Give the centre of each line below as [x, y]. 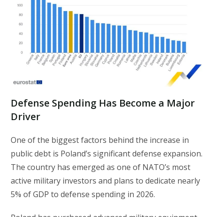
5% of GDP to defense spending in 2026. [83, 194]
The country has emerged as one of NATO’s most [101, 167]
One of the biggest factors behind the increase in [100, 140]
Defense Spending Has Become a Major [103, 103]
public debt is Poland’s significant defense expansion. [107, 153]
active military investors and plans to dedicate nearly [106, 180]
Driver [26, 116]
